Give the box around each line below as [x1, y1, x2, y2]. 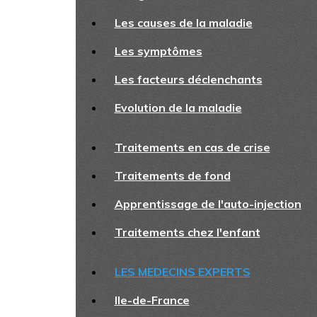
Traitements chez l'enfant [114, 225, 260, 239]
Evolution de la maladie [114, 100, 242, 115]
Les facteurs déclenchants [114, 72, 263, 86]
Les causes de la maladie [114, 16, 253, 30]
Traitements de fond [114, 168, 231, 183]
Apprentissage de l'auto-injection [114, 197, 301, 211]
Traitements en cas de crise [114, 140, 270, 154]
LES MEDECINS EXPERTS [114, 265, 250, 279]
